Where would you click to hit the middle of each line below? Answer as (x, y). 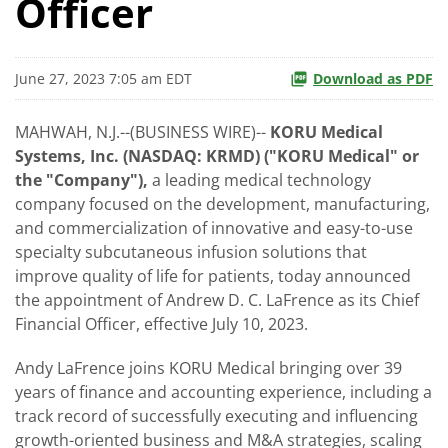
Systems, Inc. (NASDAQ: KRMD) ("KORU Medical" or (217, 155)
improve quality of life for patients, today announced (213, 275)
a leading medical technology (259, 179)
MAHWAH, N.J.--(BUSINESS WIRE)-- (142, 131)
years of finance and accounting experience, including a (223, 391)
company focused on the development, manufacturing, (222, 203)
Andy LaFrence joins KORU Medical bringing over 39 (208, 367)
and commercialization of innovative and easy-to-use (214, 227)
